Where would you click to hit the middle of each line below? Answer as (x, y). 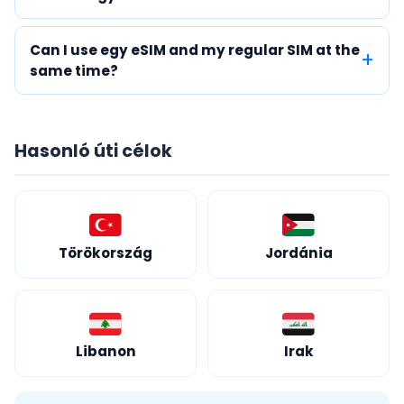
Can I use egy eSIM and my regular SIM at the (195, 50)
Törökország (106, 252)
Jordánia (298, 252)
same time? (74, 71)
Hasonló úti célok (93, 151)
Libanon (106, 352)
